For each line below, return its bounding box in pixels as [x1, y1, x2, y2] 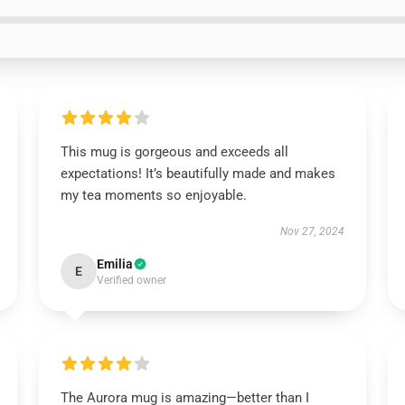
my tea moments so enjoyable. [60, 187, 247, 203]
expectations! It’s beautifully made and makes [60, 165, 335, 182]
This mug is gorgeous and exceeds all [60, 144, 288, 160]
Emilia [96, 257, 133, 271]
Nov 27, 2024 [280, 225, 345, 238]
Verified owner [96, 274, 166, 287]
